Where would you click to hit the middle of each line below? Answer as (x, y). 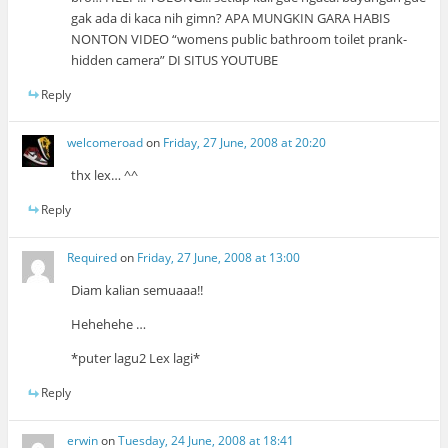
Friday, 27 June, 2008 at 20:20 (245, 142)
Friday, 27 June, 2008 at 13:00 (219, 258)
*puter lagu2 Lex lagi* (136, 358)
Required (92, 258)
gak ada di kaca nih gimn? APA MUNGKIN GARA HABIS (231, 17)
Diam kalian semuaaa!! (137, 290)
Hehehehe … (109, 324)
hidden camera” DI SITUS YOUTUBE (175, 59)
